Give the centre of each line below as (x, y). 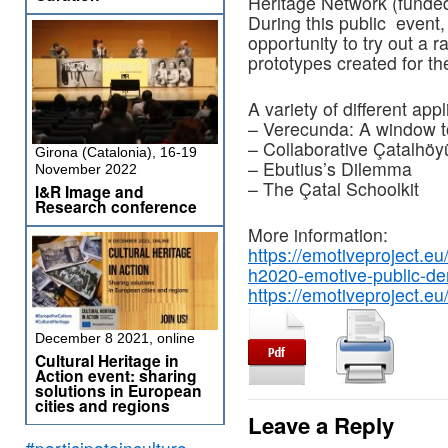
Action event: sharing (116, 375)
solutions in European (118, 390)
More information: (318, 235)
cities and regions (102, 405)
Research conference (116, 206)
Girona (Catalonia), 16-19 (116, 152)
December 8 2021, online (115, 338)
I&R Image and (89, 191)
